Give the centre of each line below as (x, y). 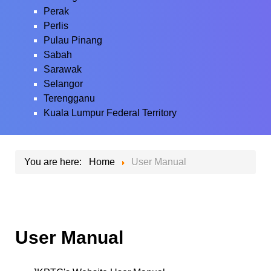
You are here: (55, 162)
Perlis (56, 26)
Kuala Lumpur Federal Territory (110, 113)
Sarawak (63, 69)
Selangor (63, 84)
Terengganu (69, 98)
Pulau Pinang (73, 40)
